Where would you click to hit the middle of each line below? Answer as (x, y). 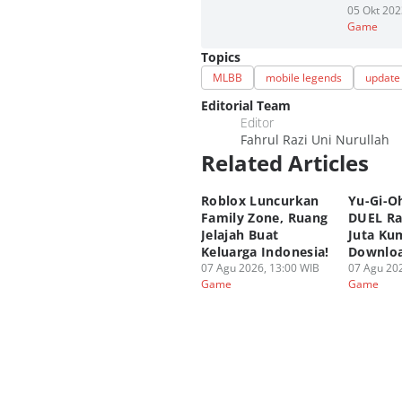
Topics (221, 57)
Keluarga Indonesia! (265, 252)
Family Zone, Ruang (265, 218)
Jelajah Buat (240, 235)
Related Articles (285, 163)
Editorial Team (246, 105)
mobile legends (304, 78)
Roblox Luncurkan (260, 201)
